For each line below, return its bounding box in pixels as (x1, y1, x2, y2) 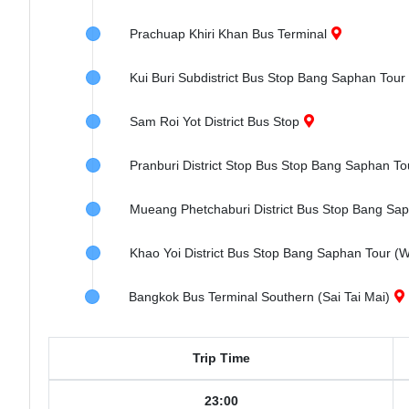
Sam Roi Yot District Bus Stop (130, 114, 300, 129)
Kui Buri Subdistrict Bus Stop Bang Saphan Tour (130, 70, 406, 85)
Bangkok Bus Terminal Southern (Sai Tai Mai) (129, 289, 391, 304)
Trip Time (192, 351, 250, 365)
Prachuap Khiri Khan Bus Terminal (130, 26, 328, 41)
